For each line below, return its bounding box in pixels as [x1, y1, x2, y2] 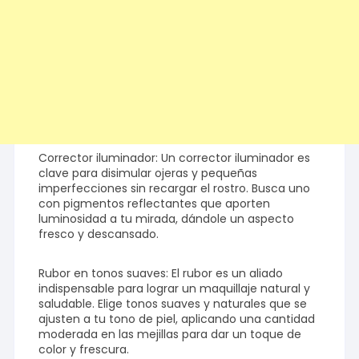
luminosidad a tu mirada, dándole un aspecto [38, 211, 295, 228]
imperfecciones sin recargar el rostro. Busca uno [38, 180, 311, 197]
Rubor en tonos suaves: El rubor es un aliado [38, 265, 284, 282]
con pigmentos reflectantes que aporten [38, 196, 271, 212]
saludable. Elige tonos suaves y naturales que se [38, 296, 308, 313]
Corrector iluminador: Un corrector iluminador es [38, 150, 311, 167]
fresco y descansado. [38, 226, 159, 243]
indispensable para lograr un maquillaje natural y [38, 280, 311, 297]
